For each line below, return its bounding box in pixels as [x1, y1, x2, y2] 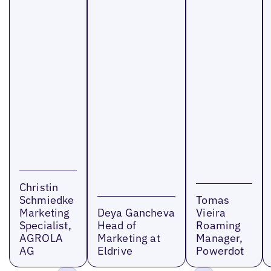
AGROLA [19, 231, 63, 246]
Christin [19, 180, 59, 195]
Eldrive [97, 244, 132, 258]
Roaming [196, 218, 241, 233]
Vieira [196, 206, 226, 220]
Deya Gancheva [97, 206, 175, 220]
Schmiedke [19, 193, 74, 207]
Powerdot [196, 244, 244, 258]
